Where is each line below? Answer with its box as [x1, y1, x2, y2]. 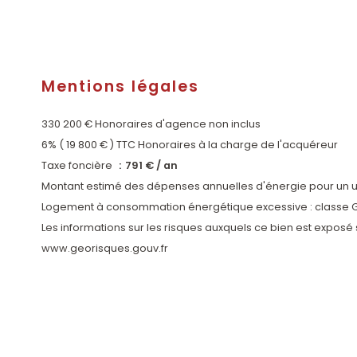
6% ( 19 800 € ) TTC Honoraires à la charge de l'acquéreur [41, 138, 338, 151]
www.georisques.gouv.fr [41, 241, 168, 255]
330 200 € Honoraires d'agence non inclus [41, 117, 261, 131]
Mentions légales [41, 76, 199, 97]
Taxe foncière [41, 159, 115, 172]
